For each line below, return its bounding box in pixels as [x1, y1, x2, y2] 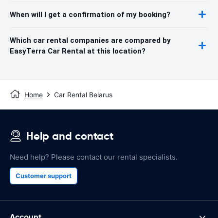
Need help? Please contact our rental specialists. [10, 152, 178, 162]
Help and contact [26, 129, 113, 143]
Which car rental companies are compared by [10, 36, 171, 45]
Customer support [16, 171, 72, 180]
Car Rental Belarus [54, 90, 112, 99]
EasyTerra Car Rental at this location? [10, 46, 145, 55]
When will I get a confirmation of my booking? [10, 10, 170, 19]
